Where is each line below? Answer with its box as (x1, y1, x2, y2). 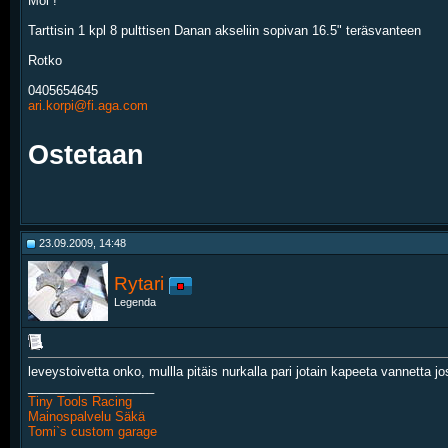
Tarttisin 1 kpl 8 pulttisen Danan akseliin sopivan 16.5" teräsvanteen (28, 22, 421, 38)
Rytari (114, 273, 164, 294)
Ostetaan (28, 139, 144, 170)
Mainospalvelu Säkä (28, 409, 145, 425)
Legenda (114, 296, 156, 309)
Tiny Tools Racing (28, 394, 132, 410)
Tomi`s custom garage (28, 424, 157, 440)
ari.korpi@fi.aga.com (28, 97, 148, 113)
